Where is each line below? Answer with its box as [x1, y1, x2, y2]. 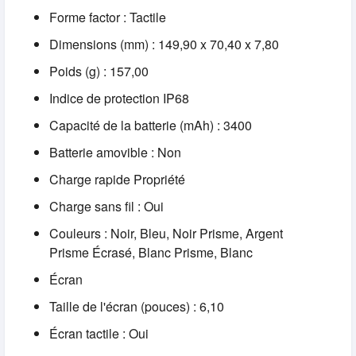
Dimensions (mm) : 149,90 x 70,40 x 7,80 [49, 35, 279, 54]
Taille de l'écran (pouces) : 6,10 [49, 297, 224, 316]
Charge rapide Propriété [49, 170, 185, 189]
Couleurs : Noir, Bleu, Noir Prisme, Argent [49, 224, 283, 243]
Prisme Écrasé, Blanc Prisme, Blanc [49, 243, 253, 262]
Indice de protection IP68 [49, 89, 189, 108]
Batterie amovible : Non [49, 143, 181, 162]
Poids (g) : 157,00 [49, 62, 149, 81]
